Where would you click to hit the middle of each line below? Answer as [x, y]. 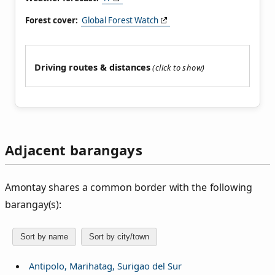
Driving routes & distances [92, 68]
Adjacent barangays [74, 150]
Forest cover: [52, 21]
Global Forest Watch [120, 21]
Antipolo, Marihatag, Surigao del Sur [105, 266]
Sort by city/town [119, 237]
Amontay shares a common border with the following [129, 187]
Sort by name [44, 237]
